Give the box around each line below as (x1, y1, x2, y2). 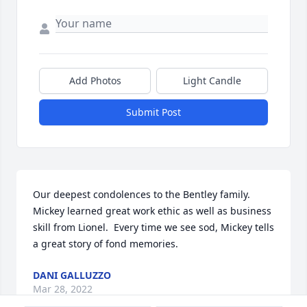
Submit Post (126, 106, 181, 119)
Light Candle (183, 74, 241, 88)
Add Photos (69, 74, 121, 88)
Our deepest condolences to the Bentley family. (33, 188, 250, 201)
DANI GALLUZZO (33, 269, 111, 282)
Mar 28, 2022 (33, 282, 93, 296)
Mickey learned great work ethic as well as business (33, 204, 271, 218)
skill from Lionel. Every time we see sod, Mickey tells (33, 221, 274, 234)
